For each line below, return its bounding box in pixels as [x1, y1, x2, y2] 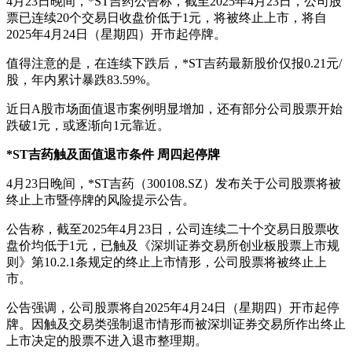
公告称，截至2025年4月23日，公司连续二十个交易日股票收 [6, 222, 339, 236]
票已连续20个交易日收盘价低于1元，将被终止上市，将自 [6, 11, 327, 25]
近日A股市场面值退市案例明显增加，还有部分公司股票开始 [6, 102, 343, 116]
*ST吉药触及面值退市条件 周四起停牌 [6, 148, 220, 162]
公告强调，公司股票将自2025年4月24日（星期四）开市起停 [6, 301, 339, 315]
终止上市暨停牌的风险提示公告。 [6, 193, 195, 207]
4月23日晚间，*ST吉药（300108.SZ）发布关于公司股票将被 [6, 177, 341, 191]
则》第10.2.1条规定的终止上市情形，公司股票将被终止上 [6, 255, 327, 269]
